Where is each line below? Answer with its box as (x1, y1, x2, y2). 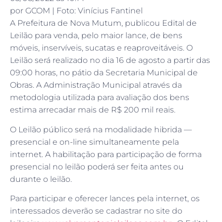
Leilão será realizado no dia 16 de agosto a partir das (10, 55, 210, 65)
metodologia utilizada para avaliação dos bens (10, 93, 189, 103)
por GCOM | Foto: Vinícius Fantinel (10, 6, 143, 16)
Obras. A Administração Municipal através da (10, 80, 182, 90)
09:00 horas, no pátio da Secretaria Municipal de (10, 68, 198, 78)
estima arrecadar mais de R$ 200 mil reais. (10, 105, 175, 115)
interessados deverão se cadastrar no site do (10, 206, 182, 216)
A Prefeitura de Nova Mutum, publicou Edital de (10, 18, 197, 28)
